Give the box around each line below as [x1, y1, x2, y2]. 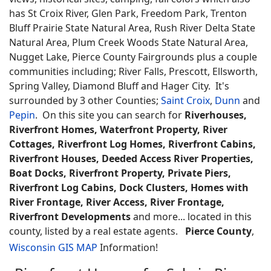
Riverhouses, [184, 108, 247, 122]
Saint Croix [161, 94, 210, 107]
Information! [97, 241, 158, 254]
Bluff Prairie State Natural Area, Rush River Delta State [9, 21, 255, 34]
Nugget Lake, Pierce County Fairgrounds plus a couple [9, 50, 257, 64]
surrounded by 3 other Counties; [9, 94, 161, 107]
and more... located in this [131, 210, 252, 223]
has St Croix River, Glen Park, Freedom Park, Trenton [9, 7, 247, 20]
